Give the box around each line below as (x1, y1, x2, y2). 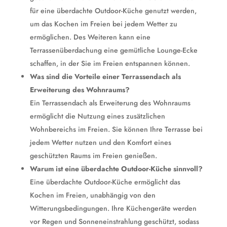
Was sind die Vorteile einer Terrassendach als (29, 71, 181, 82)
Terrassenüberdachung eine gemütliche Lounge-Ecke (29, 45, 198, 55)
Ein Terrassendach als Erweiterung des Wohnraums (29, 98, 191, 108)
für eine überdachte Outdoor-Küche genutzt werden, (29, 6, 197, 16)
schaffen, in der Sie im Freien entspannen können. (29, 58, 190, 68)
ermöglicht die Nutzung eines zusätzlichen (29, 111, 165, 121)
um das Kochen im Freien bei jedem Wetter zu (29, 19, 177, 29)
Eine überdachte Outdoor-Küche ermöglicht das (29, 177, 180, 187)
